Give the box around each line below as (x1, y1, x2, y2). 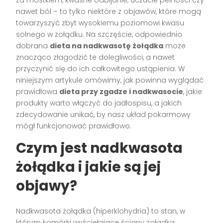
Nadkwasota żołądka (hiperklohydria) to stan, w (16, 206, 186, 216)
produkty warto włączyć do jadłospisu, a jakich (16, 98, 182, 108)
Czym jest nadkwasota (16, 138, 183, 158)
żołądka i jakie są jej (16, 157, 161, 177)
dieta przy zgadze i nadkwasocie (59, 86, 184, 97)
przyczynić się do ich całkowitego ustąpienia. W (16, 63, 185, 74)
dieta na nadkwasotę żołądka (50, 40, 164, 51)
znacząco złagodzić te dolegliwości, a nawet (16, 52, 175, 62)
